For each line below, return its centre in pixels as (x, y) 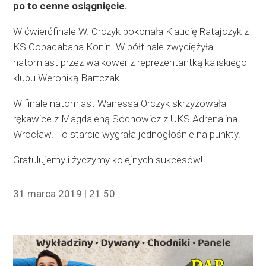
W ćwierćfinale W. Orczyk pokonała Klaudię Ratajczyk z (131, 32)
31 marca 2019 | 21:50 (64, 194)
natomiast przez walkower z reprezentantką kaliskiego (130, 63)
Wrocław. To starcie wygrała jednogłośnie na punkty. (127, 134)
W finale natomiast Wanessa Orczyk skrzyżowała (120, 104)
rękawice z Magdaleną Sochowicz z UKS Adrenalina (126, 119)
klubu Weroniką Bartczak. (68, 78)
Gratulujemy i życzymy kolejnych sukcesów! (108, 160)
